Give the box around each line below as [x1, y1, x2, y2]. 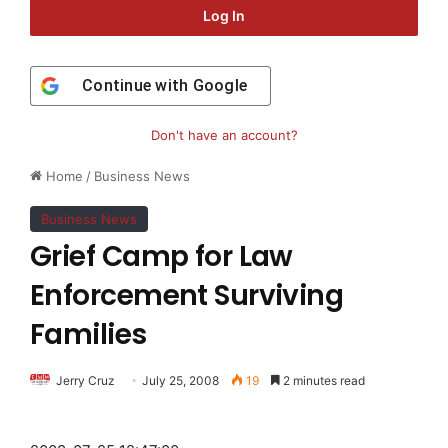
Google [192, 76, 247, 96]
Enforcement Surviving [30, 276, 344, 316]
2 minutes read [280, 373, 365, 389]
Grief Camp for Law [30, 237, 293, 277]
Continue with [82, 76, 193, 96]
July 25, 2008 [142, 373, 219, 389]
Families [30, 315, 147, 355]
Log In [203, 7, 245, 25]
